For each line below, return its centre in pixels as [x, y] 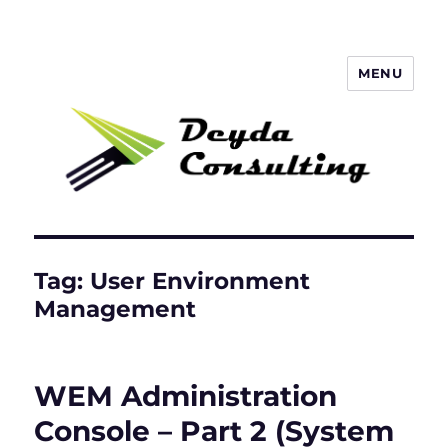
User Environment [200, 281]
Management [115, 309]
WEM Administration [186, 396]
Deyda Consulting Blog [175, 87]
